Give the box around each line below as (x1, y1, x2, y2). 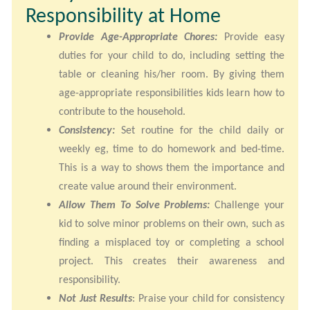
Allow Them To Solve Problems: (59, 198, 210, 212)
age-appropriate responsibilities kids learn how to (59, 86, 284, 100)
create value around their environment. (59, 179, 237, 193)
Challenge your (210, 198, 285, 212)
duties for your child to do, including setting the (59, 48, 284, 62)
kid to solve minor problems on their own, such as (59, 217, 284, 230)
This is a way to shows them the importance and (59, 161, 284, 174)
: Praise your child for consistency (132, 291, 285, 305)
